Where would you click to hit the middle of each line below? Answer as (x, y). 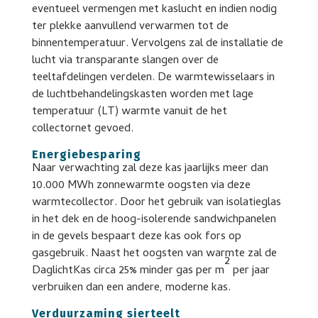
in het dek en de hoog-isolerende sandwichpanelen (154, 220)
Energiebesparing (86, 154)
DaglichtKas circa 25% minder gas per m (128, 271)
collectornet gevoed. (82, 129)
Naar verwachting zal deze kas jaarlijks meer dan (150, 169)
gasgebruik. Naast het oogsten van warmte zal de (154, 254)
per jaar (250, 271)
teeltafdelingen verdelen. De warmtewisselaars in (153, 78)
